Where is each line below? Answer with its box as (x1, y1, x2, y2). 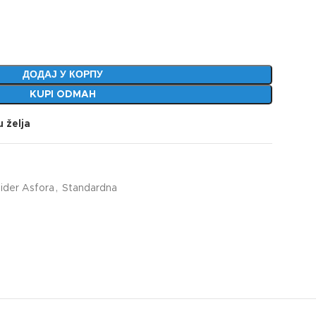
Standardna (62, 183, 117, 193)
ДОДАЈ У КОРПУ (22, 70, 103, 80)
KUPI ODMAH (29, 90, 96, 99)
